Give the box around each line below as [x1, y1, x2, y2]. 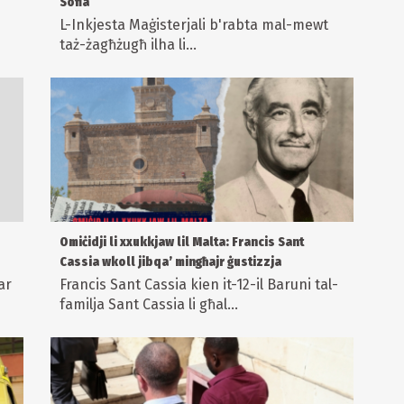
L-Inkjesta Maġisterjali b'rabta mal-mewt [59, 16, 328, 34]
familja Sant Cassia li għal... [59, 296, 238, 314]
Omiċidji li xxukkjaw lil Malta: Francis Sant [59, 234, 304, 251]
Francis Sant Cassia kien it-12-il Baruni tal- [59, 276, 338, 294]
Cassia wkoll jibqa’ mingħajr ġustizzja [59, 254, 281, 271]
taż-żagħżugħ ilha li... [59, 36, 197, 54]
